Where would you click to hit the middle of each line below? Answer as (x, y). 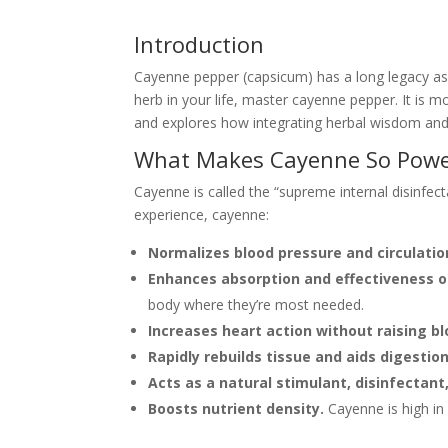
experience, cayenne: (202, 214)
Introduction (199, 43)
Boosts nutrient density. (236, 408)
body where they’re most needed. (256, 304)
